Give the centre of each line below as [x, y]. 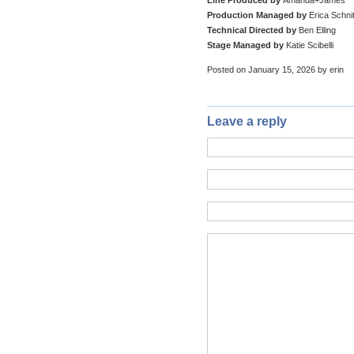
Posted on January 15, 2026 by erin [275, 69]
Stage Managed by [245, 45]
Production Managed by [257, 15]
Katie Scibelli [309, 45]
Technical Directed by [252, 30]
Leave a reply [247, 121]
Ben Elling [316, 30]
